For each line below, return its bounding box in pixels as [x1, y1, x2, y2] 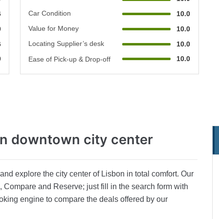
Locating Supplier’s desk [28, 40, 105, 48]
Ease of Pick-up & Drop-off [28, 55, 111, 64]
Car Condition [28, 9, 71, 18]
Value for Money [28, 24, 79, 33]
